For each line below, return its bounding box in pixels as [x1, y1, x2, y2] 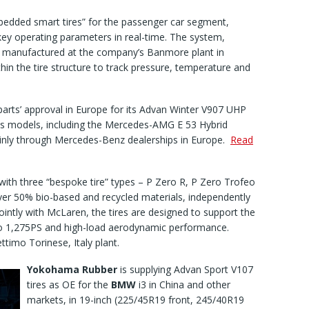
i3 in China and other [136, 278, 230, 292]
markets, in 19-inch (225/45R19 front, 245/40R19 [27, 293, 244, 307]
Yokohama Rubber [27, 263, 117, 277]
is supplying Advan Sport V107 [117, 263, 253, 277]
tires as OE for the [27, 278, 111, 292]
